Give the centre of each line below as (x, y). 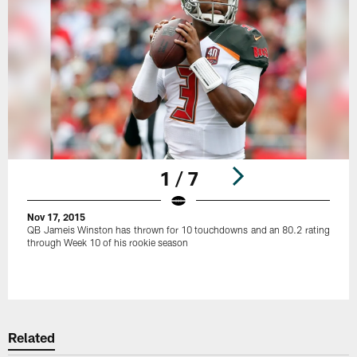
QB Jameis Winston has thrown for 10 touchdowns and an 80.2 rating (178, 229)
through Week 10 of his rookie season (108, 242)
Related (32, 337)
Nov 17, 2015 (57, 216)
